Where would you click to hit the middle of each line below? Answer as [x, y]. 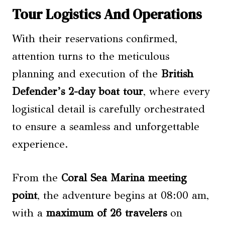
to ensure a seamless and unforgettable [106, 127]
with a [29, 213]
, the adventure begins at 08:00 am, [123, 195]
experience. [40, 144]
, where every [177, 91]
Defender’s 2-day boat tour [78, 91]
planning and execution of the [87, 74]
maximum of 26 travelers [106, 213]
